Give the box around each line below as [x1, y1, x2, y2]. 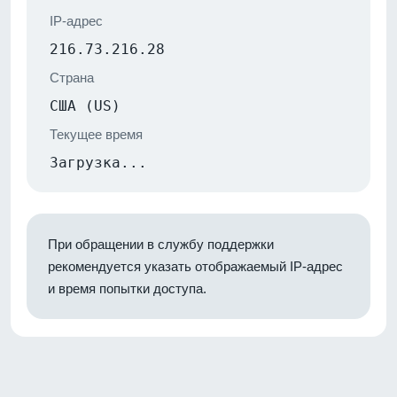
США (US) [50, 97, 121, 114]
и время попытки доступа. [48, 280, 206, 296]
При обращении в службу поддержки [48, 236, 274, 252]
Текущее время [50, 126, 143, 142]
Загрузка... [50, 153, 147, 171]
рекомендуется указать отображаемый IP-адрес [48, 258, 343, 274]
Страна [50, 69, 94, 85]
